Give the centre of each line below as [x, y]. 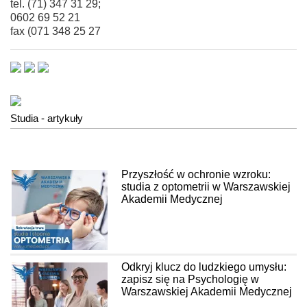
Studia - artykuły [47, 118]
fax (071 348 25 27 [56, 31]
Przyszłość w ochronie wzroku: [196, 174]
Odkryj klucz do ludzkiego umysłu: [204, 267]
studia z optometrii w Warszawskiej [206, 186]
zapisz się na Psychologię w [190, 279]
